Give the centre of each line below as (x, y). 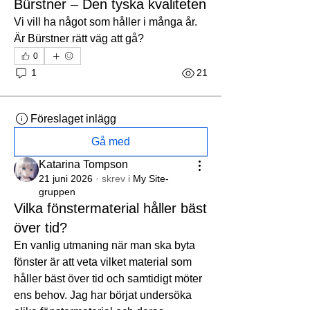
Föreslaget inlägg (73, 118)
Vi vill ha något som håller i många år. (106, 21)
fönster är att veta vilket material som (103, 262)
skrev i (116, 178)
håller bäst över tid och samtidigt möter (108, 278)
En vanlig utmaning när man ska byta (104, 245)
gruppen (57, 191)
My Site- (151, 178)
